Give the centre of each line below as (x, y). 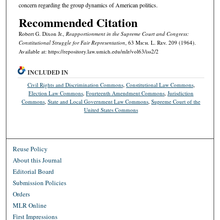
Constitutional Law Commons (160, 84)
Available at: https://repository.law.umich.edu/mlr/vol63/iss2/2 (88, 51)
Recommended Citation (78, 22)
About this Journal (38, 160)
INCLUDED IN (48, 72)
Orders (22, 194)
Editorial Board (34, 171)
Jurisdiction (181, 93)
